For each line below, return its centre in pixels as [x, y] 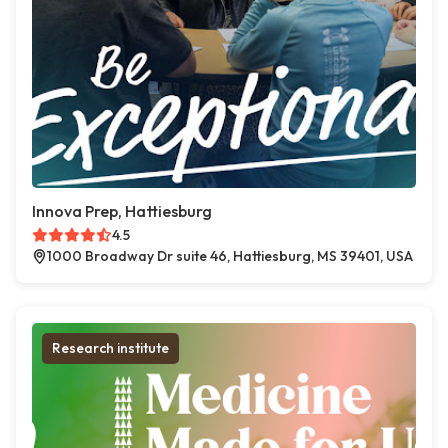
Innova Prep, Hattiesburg [122, 211]
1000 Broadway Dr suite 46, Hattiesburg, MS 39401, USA [230, 256]
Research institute [110, 348]
